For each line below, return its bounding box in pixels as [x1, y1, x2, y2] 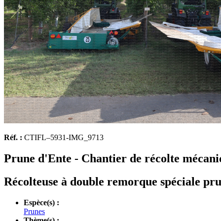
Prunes [24, 207, 45, 216]
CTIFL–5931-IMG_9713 [22, 133, 104, 142]
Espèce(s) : [24, 198, 59, 207]
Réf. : [4, 133, 22, 142]
